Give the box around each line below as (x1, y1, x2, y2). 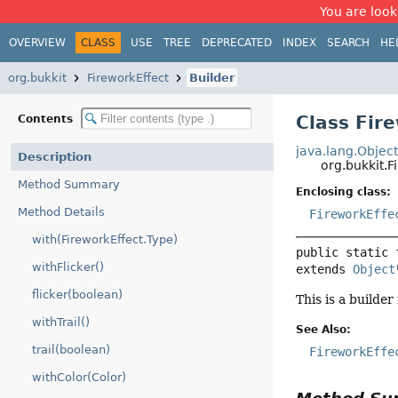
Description (18, 150, 92, 163)
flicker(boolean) (32, 288, 123, 301)
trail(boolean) (32, 343, 110, 356)
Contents (18, 112, 76, 125)
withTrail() (32, 315, 90, 329)
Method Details (18, 205, 105, 219)
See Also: (296, 322, 352, 336)
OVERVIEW (9, 36, 66, 49)
